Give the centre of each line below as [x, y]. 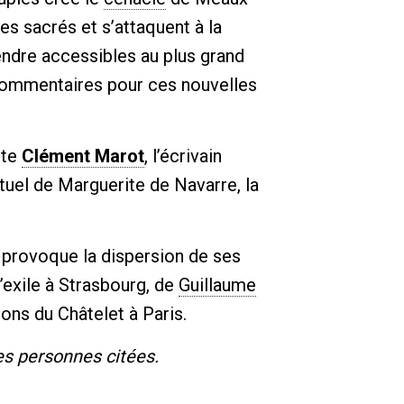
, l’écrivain [183, 156]
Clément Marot [83, 156]
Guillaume [217, 285]
